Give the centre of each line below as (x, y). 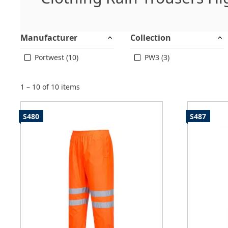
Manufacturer (49, 37)
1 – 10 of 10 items (50, 87)
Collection (150, 37)
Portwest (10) (56, 57)
